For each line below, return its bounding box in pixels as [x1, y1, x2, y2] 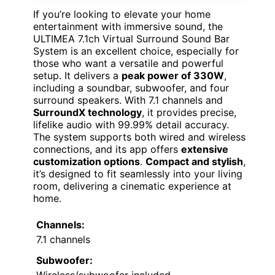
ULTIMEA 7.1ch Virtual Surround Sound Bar [33, 32, 230, 45]
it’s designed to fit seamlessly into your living [33, 167, 242, 180]
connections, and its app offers [33, 142, 181, 155]
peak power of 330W [122, 69, 224, 82]
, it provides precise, [142, 106, 236, 118]
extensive [181, 142, 228, 155]
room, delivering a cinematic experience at [33, 179, 231, 192]
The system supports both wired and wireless [33, 130, 246, 143]
